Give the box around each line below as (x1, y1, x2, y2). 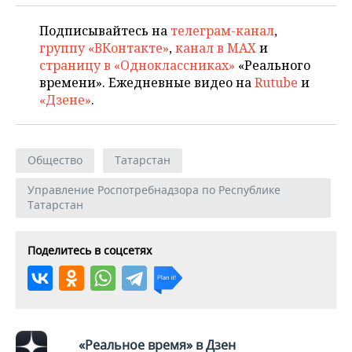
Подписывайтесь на (39, 22, 170, 40)
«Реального (235, 57, 310, 75)
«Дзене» (39, 91, 91, 109)
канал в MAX (175, 39, 256, 57)
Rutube (255, 74, 298, 92)
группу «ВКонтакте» (39, 39, 169, 57)
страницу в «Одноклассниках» (39, 57, 235, 75)
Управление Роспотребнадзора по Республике (27, 182, 280, 198)
